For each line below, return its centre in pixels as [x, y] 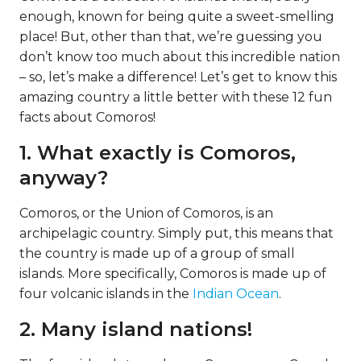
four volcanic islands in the [106, 294]
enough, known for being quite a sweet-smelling [177, 17]
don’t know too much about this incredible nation [180, 57]
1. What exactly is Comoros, [158, 153]
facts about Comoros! [87, 117]
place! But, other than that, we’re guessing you [171, 37]
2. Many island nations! [136, 329]
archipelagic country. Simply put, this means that [176, 233]
